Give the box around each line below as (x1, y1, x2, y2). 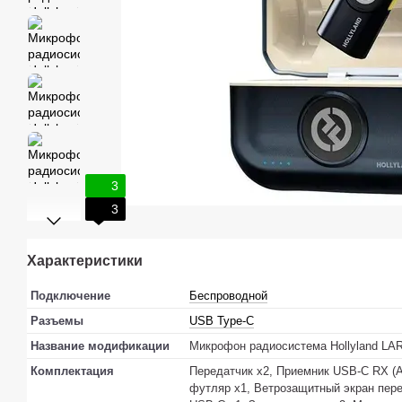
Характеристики (27, 253, 143, 269)
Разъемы (31, 314, 83, 328)
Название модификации (31, 339, 170, 354)
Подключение (31, 289, 110, 303)
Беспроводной (189, 289, 267, 303)
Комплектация (31, 364, 114, 379)
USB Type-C (189, 314, 254, 328)
